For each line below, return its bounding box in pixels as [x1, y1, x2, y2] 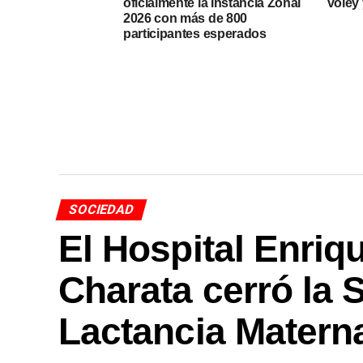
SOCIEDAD [66, 202, 136, 217]
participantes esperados [123, 27, 267, 41]
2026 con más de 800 [123, 11, 247, 25]
